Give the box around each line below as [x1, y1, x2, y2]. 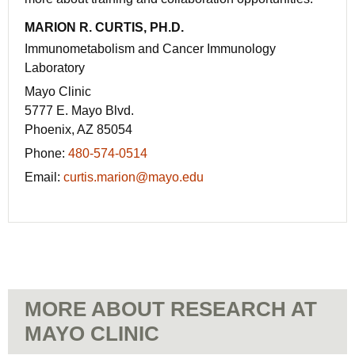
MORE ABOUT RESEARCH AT [25, 296, 317, 321]
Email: [25, 170, 63, 184]
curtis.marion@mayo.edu [63, 170, 204, 184]
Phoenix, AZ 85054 [25, 122, 132, 136]
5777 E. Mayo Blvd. [25, 103, 134, 117]
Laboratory [25, 60, 85, 74]
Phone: [25, 146, 68, 160]
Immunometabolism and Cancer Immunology [25, 41, 276, 55]
